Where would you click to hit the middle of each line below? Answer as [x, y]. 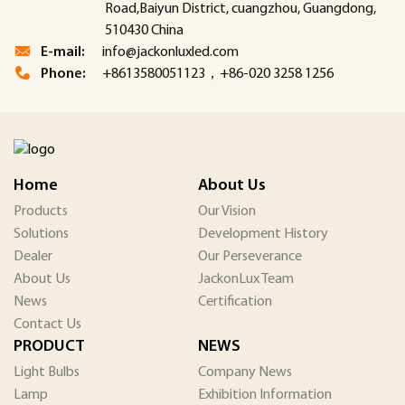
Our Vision [227, 211]
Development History [263, 234]
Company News [245, 372]
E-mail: [63, 52]
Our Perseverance [250, 256]
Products [41, 211]
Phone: [63, 74]
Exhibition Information [265, 395]
